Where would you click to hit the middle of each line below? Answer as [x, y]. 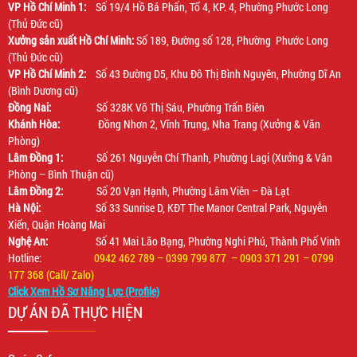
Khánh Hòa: [53, 124]
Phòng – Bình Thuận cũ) [61, 175]
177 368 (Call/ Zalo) [51, 275]
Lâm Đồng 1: [52, 158]
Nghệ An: [28, 241]
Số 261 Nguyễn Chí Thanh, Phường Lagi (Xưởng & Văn [214, 158]
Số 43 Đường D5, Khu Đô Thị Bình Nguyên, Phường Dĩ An [214, 74]
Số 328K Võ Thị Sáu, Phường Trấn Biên [180, 108]
